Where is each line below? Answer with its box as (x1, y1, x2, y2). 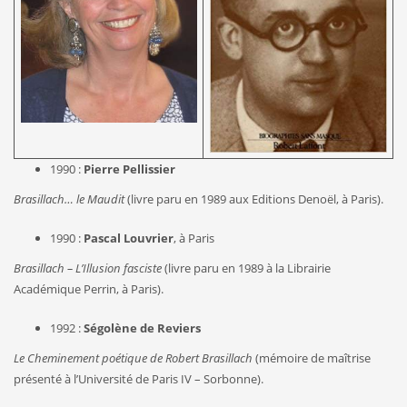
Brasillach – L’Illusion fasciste (14, 259, 162, 276)
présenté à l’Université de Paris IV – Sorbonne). (14, 370, 263, 387)
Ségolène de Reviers (84, 319, 201, 336)
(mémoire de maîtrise (253, 349, 371, 366)
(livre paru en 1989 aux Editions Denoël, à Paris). (124, 190, 383, 207)
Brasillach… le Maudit (14, 190, 124, 207)
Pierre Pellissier (84, 160, 175, 177)
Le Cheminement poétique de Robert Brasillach (14, 349, 253, 366)
